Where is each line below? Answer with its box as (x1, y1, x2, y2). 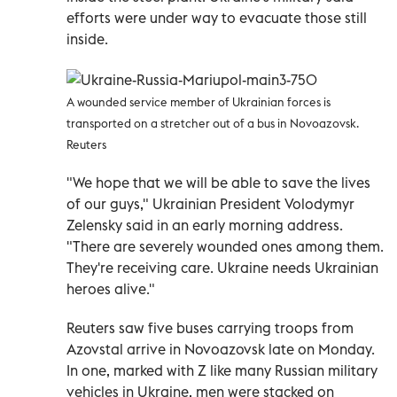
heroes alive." (66, 280, 155, 299)
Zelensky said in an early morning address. (66, 216, 343, 235)
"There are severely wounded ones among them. (66, 237, 384, 256)
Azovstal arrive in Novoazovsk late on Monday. (66, 340, 375, 359)
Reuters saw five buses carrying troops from (66, 319, 354, 338)
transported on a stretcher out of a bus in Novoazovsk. (66, 116, 359, 131)
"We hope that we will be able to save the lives (66, 174, 370, 192)
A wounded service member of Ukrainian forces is (66, 95, 331, 110)
